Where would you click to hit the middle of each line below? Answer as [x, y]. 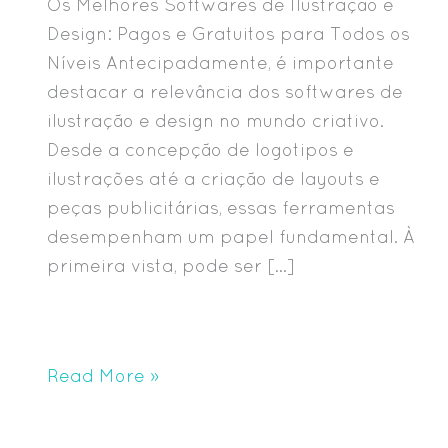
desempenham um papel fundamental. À [231, 236]
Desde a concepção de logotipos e [200, 149]
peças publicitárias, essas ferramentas [221, 207]
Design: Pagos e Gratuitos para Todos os [228, 33]
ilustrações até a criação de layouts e [213, 178]
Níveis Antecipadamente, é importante [220, 62]
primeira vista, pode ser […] [171, 265]
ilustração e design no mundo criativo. [215, 120]
